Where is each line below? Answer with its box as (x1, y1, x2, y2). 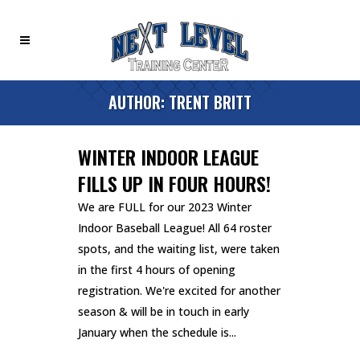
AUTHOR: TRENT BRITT (108, 90, 252, 114)
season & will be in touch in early (78, 304, 249, 320)
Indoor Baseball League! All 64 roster (78, 220, 272, 236)
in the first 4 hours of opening (78, 262, 235, 278)
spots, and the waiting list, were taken (78, 241, 280, 257)
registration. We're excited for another (78, 283, 280, 299)
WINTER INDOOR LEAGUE (78, 142, 259, 172)
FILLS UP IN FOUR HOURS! (78, 169, 271, 198)
